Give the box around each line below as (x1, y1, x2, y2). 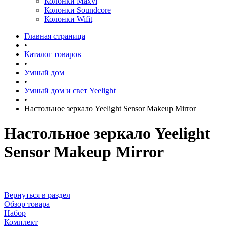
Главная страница (24, 32, 85, 40)
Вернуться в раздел (4, 190, 70, 199)
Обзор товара (4, 199, 50, 208)
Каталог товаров (24, 50, 81, 59)
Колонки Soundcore (44, 6, 111, 14)
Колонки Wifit (44, 15, 92, 23)
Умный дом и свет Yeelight (24, 86, 116, 95)
